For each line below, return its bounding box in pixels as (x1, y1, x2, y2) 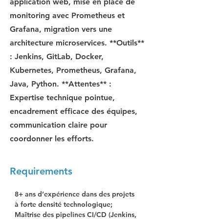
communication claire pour (10, 120, 107, 130)
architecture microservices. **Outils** (10, 38, 144, 47)
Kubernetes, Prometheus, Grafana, (10, 66, 136, 75)
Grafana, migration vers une (10, 24, 112, 34)
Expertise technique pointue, (10, 93, 115, 102)
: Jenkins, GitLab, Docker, (10, 52, 104, 61)
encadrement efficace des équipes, (10, 107, 137, 116)
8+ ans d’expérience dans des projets (15, 190, 136, 198)
